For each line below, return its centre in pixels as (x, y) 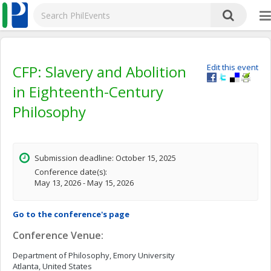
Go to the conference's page (71, 214)
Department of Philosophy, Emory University (94, 255)
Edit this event (233, 67)
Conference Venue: (58, 235)
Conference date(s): (71, 172)
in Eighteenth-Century (88, 92)
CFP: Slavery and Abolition (100, 72)
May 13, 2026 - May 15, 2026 (84, 183)
